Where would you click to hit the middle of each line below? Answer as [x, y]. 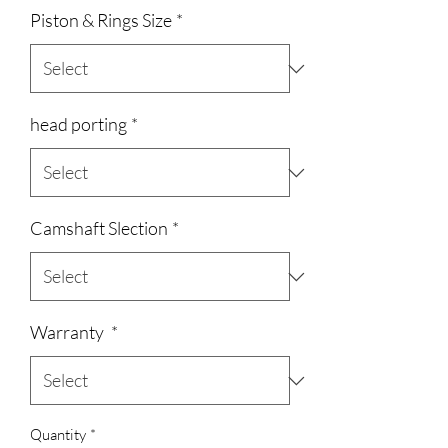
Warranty [68, 332]
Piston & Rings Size [101, 20]
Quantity [58, 434]
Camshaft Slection [99, 228]
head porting [78, 124]
